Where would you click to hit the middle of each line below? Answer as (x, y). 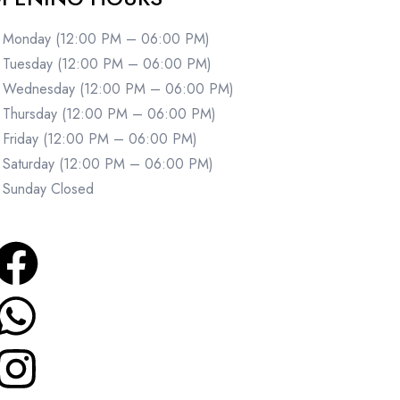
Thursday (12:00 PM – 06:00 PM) (109, 114)
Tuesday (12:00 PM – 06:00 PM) (107, 64)
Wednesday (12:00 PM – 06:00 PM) (118, 89)
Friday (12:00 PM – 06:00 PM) (100, 139)
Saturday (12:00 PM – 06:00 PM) (108, 164)
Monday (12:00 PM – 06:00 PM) (106, 39)
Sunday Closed (48, 189)
